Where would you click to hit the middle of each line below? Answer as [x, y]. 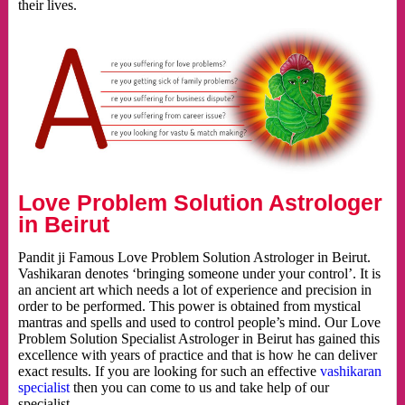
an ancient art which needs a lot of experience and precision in [194, 290]
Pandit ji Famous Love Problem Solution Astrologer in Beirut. [194, 258]
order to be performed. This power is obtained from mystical [189, 306]
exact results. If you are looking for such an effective [169, 372]
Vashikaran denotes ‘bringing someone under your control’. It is [199, 274]
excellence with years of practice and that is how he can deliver [197, 355]
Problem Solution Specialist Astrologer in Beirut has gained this [198, 339]
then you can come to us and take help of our [199, 388]
